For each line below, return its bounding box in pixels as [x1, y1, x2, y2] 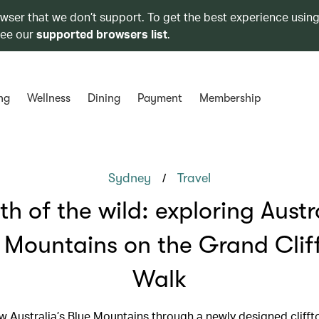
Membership [199, 92, 261, 105]
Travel [177, 171, 211, 185]
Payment [137, 92, 182, 105]
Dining [87, 92, 120, 105]
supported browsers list [36, 26, 167, 41]
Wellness [26, 92, 70, 105]
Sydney [108, 171, 151, 185]
